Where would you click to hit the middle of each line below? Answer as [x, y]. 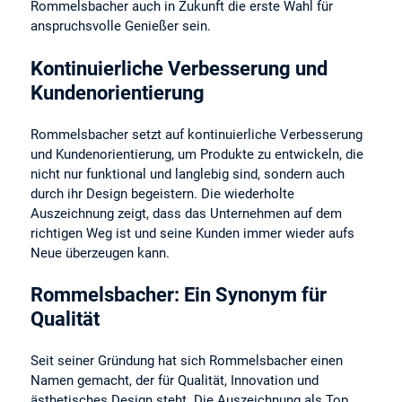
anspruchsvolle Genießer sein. [121, 26]
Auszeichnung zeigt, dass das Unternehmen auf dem [187, 213]
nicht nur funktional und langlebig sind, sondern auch [188, 174]
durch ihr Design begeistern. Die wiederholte [163, 193]
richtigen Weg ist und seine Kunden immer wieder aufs [193, 233]
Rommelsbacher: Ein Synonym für [179, 294]
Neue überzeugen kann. [100, 253]
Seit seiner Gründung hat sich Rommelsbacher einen [187, 360]
